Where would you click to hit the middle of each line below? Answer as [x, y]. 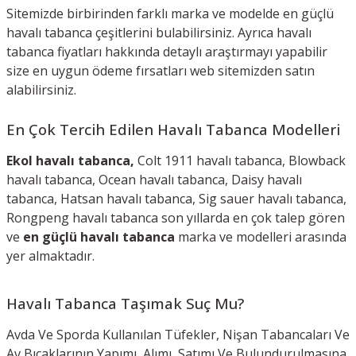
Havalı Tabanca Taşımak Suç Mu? [125, 303]
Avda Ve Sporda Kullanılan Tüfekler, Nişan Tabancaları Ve [178, 334]
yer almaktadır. [52, 255]
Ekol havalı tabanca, [72, 160]
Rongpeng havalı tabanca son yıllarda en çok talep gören [176, 217]
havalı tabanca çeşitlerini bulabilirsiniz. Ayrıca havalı [159, 32]
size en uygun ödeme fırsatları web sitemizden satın [161, 70]
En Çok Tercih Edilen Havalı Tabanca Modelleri [173, 129]
